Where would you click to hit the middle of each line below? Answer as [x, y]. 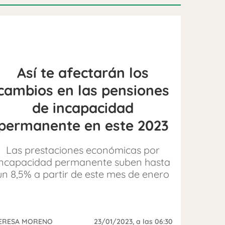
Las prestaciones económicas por [83, 150]
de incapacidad [83, 107]
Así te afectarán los [83, 72]
